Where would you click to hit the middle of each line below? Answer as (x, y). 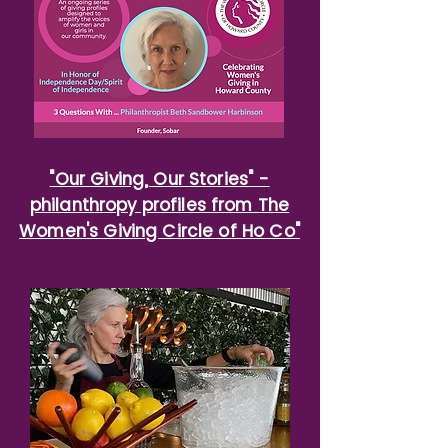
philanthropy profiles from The (159, 205)
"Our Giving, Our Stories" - (159, 179)
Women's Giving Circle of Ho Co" (159, 231)
